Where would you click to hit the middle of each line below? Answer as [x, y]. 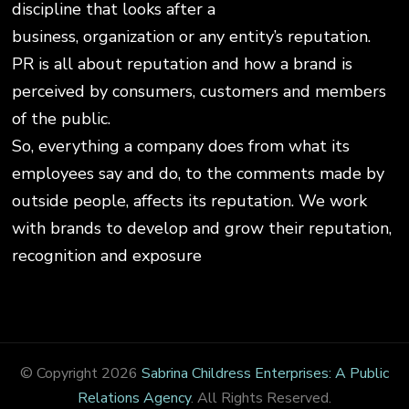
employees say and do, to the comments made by [199, 173]
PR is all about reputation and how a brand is [183, 63]
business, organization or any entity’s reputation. [192, 36]
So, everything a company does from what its [181, 146]
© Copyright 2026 [81, 373]
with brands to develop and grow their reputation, [202, 228]
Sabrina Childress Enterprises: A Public [265, 373]
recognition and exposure [107, 255]
